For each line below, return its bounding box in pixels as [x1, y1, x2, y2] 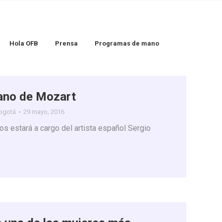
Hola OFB [9, 40, 38, 47]
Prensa [55, 40, 78, 47]
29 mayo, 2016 [23, 108, 64, 115]
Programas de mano [95, 40, 159, 47]
